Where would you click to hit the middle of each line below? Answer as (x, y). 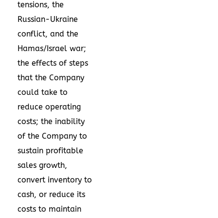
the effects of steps (53, 63)
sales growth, (42, 165)
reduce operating (49, 107)
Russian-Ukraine (48, 19)
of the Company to (52, 136)
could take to (43, 92)
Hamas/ (32, 48)
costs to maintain (49, 209)
